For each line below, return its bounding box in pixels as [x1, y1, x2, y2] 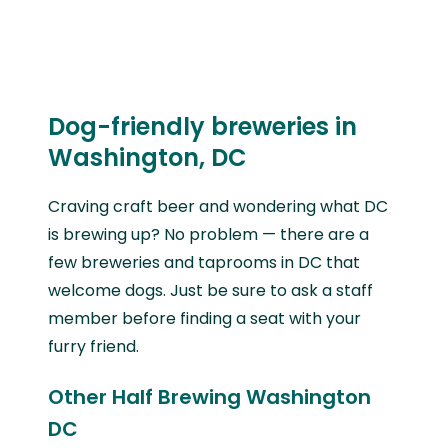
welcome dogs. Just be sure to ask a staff [48, 278, 373, 302]
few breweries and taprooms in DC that [48, 250, 360, 274]
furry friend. [48, 334, 139, 358]
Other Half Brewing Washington [48, 382, 371, 411]
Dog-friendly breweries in [48, 109, 357, 143]
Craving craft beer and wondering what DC [48, 194, 388, 218]
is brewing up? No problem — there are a [48, 222, 369, 246]
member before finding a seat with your [48, 306, 361, 330]
